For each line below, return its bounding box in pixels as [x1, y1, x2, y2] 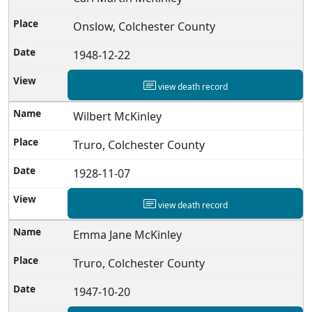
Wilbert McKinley [73, 108, 162, 124]
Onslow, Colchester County [73, 18, 216, 34]
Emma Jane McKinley [73, 226, 182, 242]
